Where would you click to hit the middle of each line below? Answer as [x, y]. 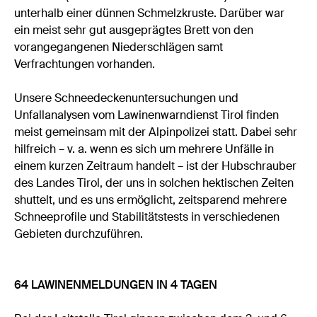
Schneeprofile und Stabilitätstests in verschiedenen [147, 217]
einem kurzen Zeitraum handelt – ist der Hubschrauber [156, 166]
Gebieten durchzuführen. [79, 234]
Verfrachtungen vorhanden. [85, 64]
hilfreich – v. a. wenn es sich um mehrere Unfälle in [144, 149]
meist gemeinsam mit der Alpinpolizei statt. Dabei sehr [156, 132]
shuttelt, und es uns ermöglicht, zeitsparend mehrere [151, 200]
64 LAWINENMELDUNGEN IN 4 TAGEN [116, 284]
